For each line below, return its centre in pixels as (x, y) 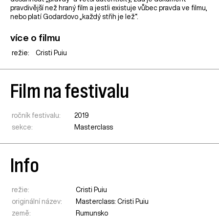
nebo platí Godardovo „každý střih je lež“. (75, 16)
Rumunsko (92, 213)
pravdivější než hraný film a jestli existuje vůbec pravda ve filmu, (109, 8)
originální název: (37, 202)
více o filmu (35, 37)
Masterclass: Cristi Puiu (112, 202)
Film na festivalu (70, 91)
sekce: (22, 127)
